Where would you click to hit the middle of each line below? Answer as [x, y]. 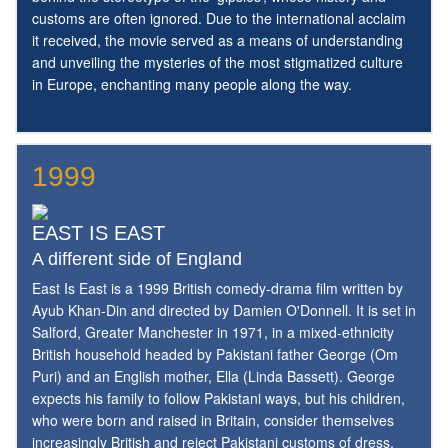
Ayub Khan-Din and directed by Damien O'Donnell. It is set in [224, 310]
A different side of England [137, 259]
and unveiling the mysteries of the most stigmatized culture [217, 62]
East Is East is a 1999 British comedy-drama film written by [217, 288]
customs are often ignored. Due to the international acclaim [219, 18]
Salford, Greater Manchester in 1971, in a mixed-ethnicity [213, 332]
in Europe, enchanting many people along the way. [192, 84]
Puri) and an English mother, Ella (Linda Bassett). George [213, 376]
